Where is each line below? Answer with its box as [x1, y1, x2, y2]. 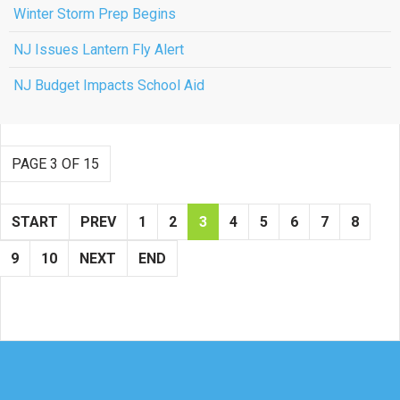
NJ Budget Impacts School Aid [13, 77, 204, 94]
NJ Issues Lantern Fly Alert [13, 41, 184, 58]
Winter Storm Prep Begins [13, 5, 176, 22]
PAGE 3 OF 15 [12, 155, 99, 172]
